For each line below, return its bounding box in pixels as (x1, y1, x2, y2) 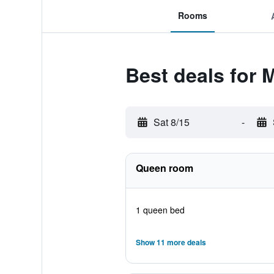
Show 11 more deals (135, 237, 206, 248)
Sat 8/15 (153, 115, 190, 129)
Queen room (135, 161, 193, 175)
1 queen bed (135, 204, 185, 216)
